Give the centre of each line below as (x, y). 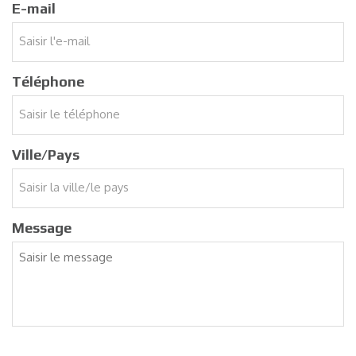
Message (42, 227)
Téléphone (48, 81)
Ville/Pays (46, 154)
